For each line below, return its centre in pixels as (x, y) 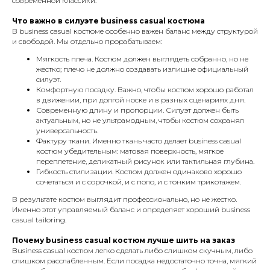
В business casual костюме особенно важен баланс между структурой (135, 31)
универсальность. (67, 130)
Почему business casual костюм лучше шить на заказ (124, 240)
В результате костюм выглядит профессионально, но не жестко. (124, 199)
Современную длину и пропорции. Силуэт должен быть (137, 110)
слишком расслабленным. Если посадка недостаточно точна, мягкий (134, 261)
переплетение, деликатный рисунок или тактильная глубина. (145, 161)
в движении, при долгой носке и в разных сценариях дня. (141, 100)
